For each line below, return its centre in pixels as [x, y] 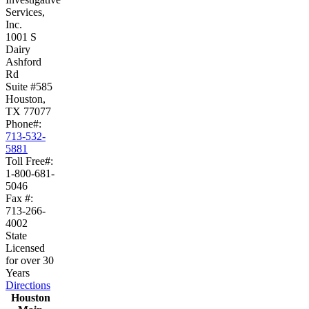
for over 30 [30, 260]
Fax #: [19, 198]
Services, [25, 12]
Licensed [25, 248]
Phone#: [23, 124]
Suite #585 [29, 87]
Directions [28, 285]
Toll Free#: [29, 161]
